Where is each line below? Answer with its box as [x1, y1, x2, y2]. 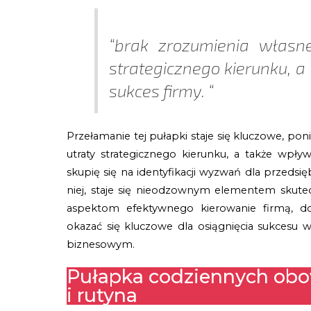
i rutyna [67, 283, 138, 307]
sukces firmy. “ [108, 81, 214, 101]
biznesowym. [67, 237, 135, 251]
